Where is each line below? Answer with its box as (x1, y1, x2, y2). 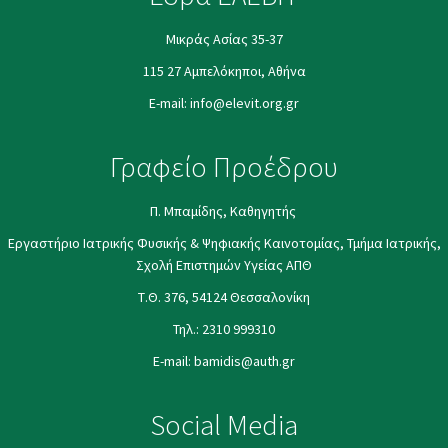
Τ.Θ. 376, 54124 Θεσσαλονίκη (138, 288, 310, 306)
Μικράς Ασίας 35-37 (165, 30, 283, 48)
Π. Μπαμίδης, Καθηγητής (149, 202, 299, 220)
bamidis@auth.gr (194, 352, 295, 370)
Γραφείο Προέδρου (110, 148, 338, 185)
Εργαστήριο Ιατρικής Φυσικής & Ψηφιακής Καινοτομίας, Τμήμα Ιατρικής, (7, 234, 441, 252)
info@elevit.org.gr (190, 94, 299, 112)
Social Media (150, 406, 298, 443)
